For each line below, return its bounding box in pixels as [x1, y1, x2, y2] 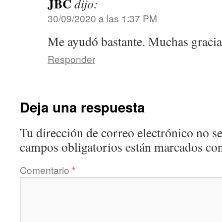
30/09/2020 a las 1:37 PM [48, 11, 157, 25]
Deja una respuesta [20, 97, 145, 116]
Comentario [20, 163, 72, 176]
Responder [48, 52, 95, 65]
